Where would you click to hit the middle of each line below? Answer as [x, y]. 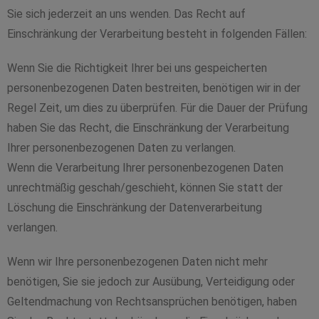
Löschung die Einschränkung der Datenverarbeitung [135, 208]
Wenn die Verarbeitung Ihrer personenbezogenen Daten [145, 168]
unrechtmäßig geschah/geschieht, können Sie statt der [145, 188]
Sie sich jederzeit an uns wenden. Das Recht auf [126, 14]
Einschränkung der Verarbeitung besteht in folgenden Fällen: [157, 34]
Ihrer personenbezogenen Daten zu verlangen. [121, 148]
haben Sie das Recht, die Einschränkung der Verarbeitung [148, 128]
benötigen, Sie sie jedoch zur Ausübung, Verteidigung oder [151, 282]
